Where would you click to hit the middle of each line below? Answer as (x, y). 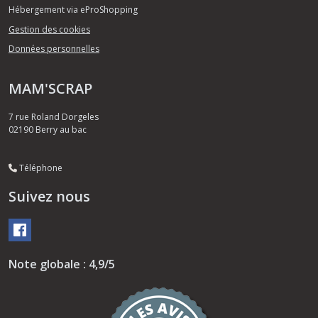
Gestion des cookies (49, 29)
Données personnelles (54, 49)
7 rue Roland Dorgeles (54, 117)
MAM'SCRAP (50, 89)
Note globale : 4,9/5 (62, 264)
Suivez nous (49, 197)
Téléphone (40, 168)
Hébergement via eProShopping (73, 10)
